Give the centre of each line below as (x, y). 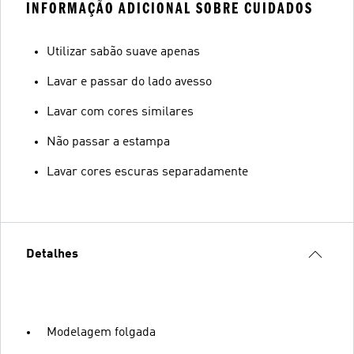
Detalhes (52, 254)
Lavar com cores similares (120, 112)
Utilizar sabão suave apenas (123, 52)
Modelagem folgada (101, 332)
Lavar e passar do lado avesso (129, 82)
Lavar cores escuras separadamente (147, 172)
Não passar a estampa (108, 142)
